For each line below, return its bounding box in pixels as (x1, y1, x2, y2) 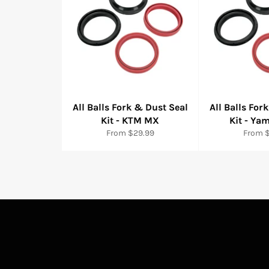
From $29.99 (106, 128, 154, 138)
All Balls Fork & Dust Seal (72, 101, 188, 113)
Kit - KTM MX (101, 115, 159, 126)
